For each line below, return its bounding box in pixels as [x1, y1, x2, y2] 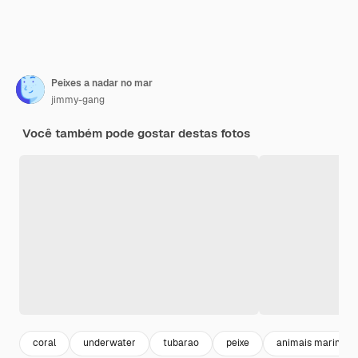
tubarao [163, 336, 199, 350]
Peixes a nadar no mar [51, 76, 153, 89]
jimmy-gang [51, 93, 105, 106]
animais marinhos [276, 336, 356, 350]
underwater [83, 336, 136, 350]
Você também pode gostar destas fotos [22, 125, 250, 141]
